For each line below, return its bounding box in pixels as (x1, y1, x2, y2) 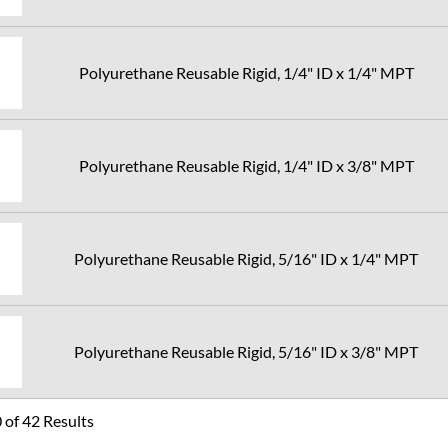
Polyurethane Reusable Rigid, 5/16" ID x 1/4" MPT (74, 249, 418, 268)
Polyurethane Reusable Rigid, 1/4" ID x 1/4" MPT (78, 63, 414, 82)
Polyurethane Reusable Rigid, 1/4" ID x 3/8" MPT (78, 156, 414, 175)
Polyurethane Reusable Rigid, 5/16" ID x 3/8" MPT (74, 342, 418, 361)
